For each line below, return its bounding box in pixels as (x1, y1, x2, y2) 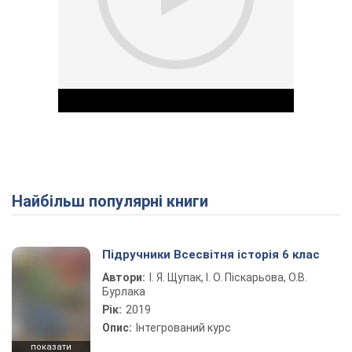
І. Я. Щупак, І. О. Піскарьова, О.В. (149, 271, 307, 284)
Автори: (102, 271, 145, 284)
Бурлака (102, 285, 145, 298)
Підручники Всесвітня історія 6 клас (102, 247, 320, 262)
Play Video (176, 192, 289, 218)
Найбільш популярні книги (23, 192, 208, 211)
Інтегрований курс (136, 321, 231, 334)
